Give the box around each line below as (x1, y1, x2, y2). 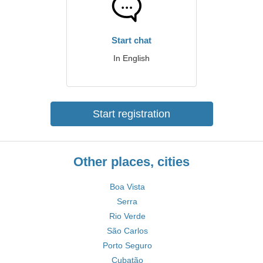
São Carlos (106, 226, 148, 235)
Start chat (112, 35, 151, 45)
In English (113, 53, 150, 63)
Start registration (93, 108, 170, 120)
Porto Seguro (102, 241, 152, 250)
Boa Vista (109, 182, 145, 191)
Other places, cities (73, 154, 190, 169)
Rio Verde (109, 211, 146, 221)
